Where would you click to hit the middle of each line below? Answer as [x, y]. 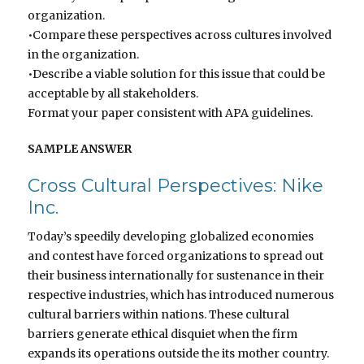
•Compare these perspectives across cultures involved [180, 35]
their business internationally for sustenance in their [176, 276]
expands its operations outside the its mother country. [179, 354]
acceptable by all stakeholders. [113, 94]
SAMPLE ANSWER [80, 149]
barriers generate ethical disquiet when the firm [163, 334]
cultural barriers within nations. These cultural [159, 315]
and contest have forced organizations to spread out [176, 256]
